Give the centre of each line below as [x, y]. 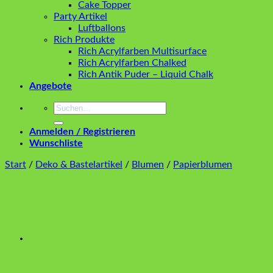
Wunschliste [56, 143]
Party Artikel [80, 16]
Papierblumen [203, 165]
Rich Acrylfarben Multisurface [142, 51]
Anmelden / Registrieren [82, 132]
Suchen [69, 107]
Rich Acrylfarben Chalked [132, 63]
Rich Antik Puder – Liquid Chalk [146, 74]
